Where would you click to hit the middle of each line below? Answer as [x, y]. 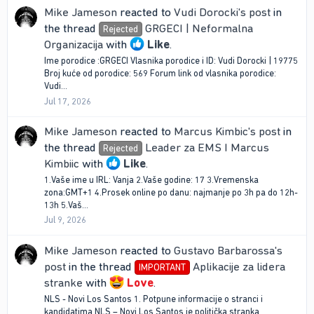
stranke [63, 282]
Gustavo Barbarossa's [228, 250]
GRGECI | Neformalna [199, 28]
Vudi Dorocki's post [222, 12]
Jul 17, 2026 [68, 101]
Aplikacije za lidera [239, 266]
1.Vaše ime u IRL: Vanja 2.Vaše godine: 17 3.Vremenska [151, 180]
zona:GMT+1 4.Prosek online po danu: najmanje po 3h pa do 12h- [171, 193]
